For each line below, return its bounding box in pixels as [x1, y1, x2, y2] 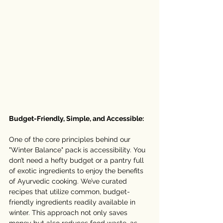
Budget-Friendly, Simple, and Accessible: [9, 114, 144, 123]
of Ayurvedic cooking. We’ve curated [9, 177, 129, 186]
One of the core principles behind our [9, 135, 132, 144]
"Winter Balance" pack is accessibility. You [9, 146, 147, 154]
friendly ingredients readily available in [9, 198, 137, 207]
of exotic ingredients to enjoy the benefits [9, 167, 145, 175]
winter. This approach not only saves [9, 209, 129, 217]
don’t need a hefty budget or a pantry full [9, 156, 146, 165]
